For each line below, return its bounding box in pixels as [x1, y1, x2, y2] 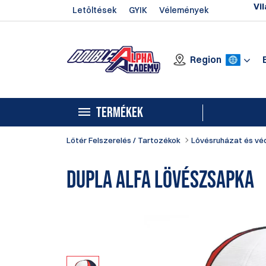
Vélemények [159, 5, 209, 15]
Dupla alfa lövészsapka [66, 166, 254, 195]
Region [190, 53, 221, 66]
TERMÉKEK [96, 104, 143, 121]
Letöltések [72, 5, 117, 15]
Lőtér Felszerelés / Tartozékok [66, 135, 180, 145]
